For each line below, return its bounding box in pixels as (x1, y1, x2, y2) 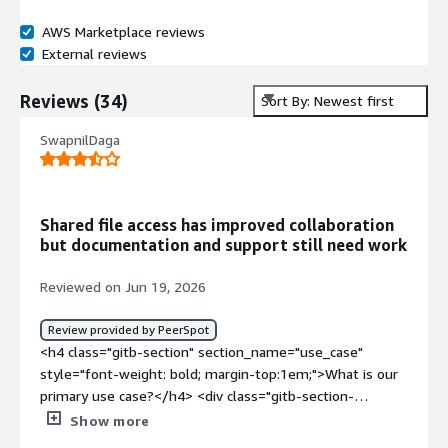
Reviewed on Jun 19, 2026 (40, 277, 206, 295)
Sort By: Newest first (261, 92, 394, 110)
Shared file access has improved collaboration (40, 214, 394, 235)
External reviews (42, 45, 147, 63)
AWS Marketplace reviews (42, 23, 205, 41)
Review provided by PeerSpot (48, 321, 209, 337)
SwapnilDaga (40, 131, 120, 149)
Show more (70, 411, 150, 429)
